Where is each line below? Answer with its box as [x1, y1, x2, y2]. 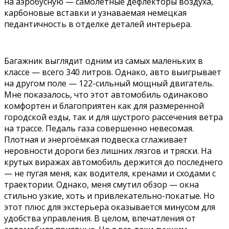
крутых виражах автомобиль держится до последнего [4, 156, 223, 168]
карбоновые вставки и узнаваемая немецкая [4, 7, 187, 18]
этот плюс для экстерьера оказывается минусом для [4, 201, 215, 213]
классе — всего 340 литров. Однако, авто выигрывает [4, 66, 221, 78]
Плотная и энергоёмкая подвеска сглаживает [4, 133, 188, 145]
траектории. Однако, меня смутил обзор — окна [4, 178, 199, 190]
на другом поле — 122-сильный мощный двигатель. [4, 77, 214, 89]
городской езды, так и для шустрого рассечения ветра [4, 111, 223, 123]
